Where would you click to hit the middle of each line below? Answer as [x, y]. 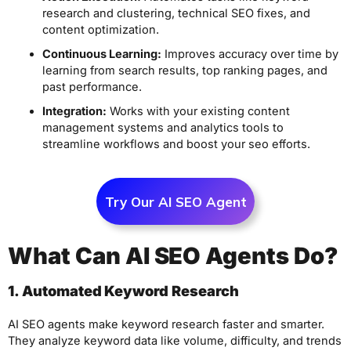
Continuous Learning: [101, 54]
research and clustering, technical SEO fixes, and [176, 13]
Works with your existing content [198, 111]
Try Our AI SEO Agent [175, 201]
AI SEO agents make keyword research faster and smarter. [166, 325]
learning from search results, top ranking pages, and [185, 70]
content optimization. [100, 29]
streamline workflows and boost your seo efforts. [176, 144]
